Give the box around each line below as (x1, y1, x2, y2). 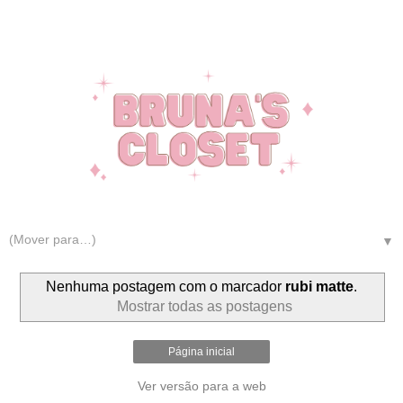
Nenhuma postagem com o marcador (46, 278, 285, 294)
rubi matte (285, 278, 354, 294)
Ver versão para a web (137, 379, 266, 394)
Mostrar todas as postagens (116, 298, 292, 314)
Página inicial (168, 345, 235, 359)
